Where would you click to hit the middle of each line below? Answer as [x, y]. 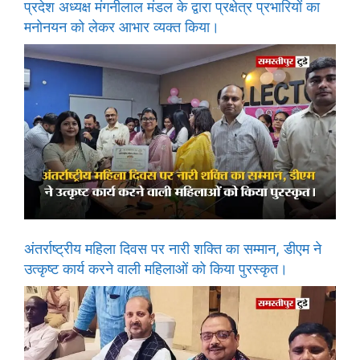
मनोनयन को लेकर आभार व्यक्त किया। [122, 27]
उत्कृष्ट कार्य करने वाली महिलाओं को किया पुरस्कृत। [156, 268]
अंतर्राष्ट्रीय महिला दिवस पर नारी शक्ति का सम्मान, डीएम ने [173, 248]
